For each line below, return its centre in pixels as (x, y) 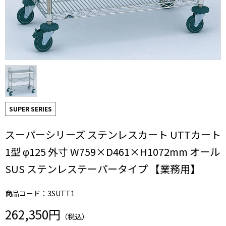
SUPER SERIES (31, 109)
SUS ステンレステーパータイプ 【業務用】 (103, 169)
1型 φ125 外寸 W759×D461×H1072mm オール (112, 152)
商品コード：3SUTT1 (40, 193)
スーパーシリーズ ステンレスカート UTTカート (113, 134)
